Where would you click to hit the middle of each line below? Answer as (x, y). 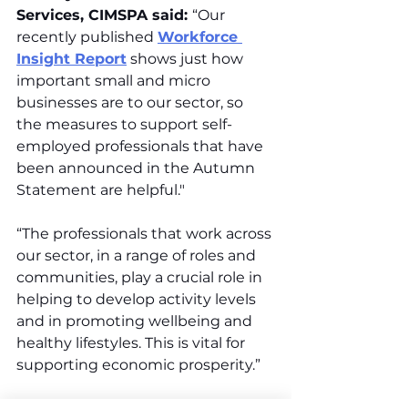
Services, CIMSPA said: (104, 15)
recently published (87, 37)
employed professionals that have (142, 147)
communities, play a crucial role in (141, 278)
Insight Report (71, 59)
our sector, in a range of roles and (138, 256)
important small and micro (115, 81)
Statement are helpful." (101, 190)
